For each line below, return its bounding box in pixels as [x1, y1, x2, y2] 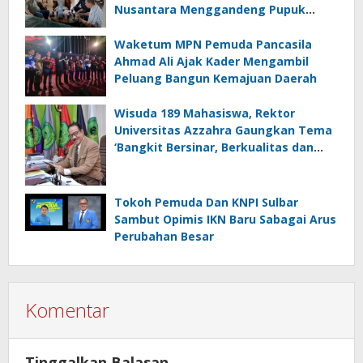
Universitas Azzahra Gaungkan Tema [114, 122, 332, 138]
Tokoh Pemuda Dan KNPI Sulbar [114, 194, 298, 210]
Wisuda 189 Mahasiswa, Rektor [114, 105, 295, 121]
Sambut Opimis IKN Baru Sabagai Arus [114, 211, 336, 227]
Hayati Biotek [114, 19, 194, 35]
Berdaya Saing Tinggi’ [114, 156, 241, 172]
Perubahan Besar [114, 228, 214, 244]
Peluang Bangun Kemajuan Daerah [114, 70, 317, 87]
